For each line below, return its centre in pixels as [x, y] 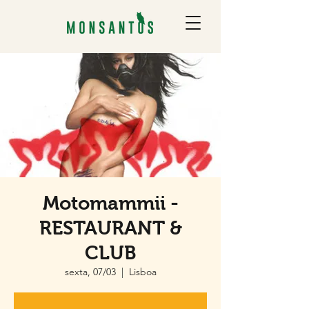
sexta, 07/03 [90, 272]
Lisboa [142, 272]
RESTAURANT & [110, 228]
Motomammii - [110, 203]
